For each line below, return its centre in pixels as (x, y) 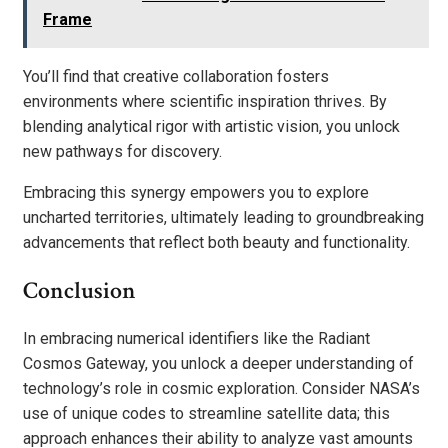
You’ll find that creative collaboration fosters (176, 76)
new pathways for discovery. (122, 151)
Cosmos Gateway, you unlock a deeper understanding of (218, 363)
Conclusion (79, 290)
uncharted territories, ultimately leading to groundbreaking (223, 217)
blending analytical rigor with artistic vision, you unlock (211, 126)
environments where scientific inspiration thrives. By (205, 101)
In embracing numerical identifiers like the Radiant (196, 338)
